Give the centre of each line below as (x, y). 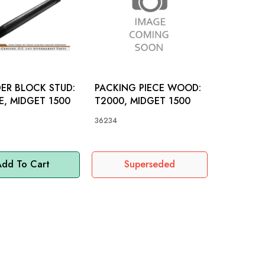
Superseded (150, 164)
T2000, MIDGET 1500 (143, 101)
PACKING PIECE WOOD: (148, 88)
